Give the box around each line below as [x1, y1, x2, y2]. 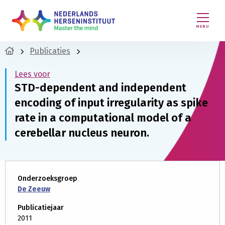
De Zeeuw [18, 185, 50, 193]
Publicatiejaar [18, 203, 64, 212]
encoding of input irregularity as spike [15, 96, 208, 109]
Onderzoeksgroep [18, 174, 77, 183]
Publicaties [30, 46, 70, 56]
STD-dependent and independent [15, 81, 186, 94]
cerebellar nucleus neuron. [15, 126, 149, 140]
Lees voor [15, 69, 50, 79]
